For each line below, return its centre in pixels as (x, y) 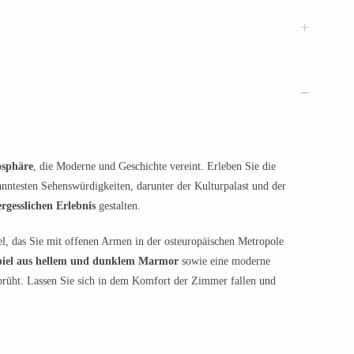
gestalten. (118, 205)
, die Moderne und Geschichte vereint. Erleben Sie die (154, 166)
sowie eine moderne (224, 261)
